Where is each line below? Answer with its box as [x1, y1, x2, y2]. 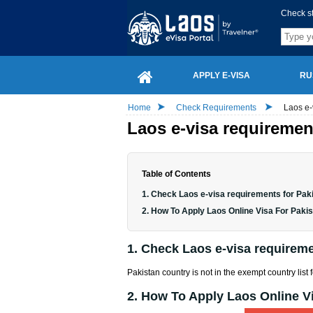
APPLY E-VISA [192, 70, 250, 80]
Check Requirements [176, 103, 259, 112]
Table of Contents [142, 169, 211, 179]
